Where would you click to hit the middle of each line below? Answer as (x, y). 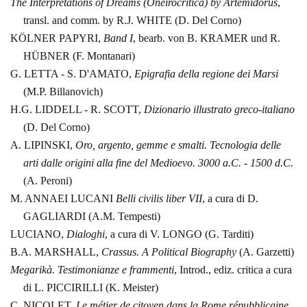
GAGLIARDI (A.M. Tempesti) (91, 217)
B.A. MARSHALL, (56, 252)
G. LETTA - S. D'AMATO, (72, 74)
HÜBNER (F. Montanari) (79, 56)
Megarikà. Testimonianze (65, 270)
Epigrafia (155, 74)
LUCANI (93, 199)
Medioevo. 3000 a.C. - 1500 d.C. (220, 163)
